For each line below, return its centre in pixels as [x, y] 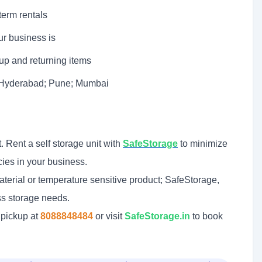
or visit [110, 216]
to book [206, 216]
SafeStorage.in [157, 216]
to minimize [203, 143]
